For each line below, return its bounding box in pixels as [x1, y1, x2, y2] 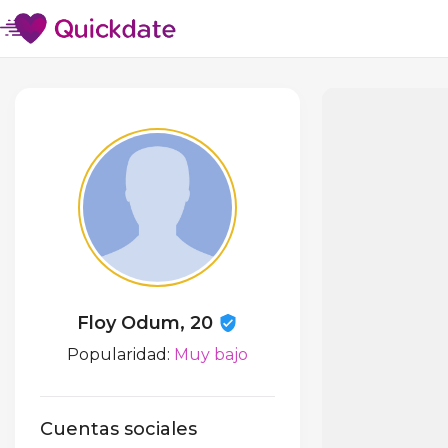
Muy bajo [173, 345, 248, 364]
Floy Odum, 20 [76, 312, 218, 334]
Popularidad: [66, 345, 174, 364]
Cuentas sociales [40, 418, 197, 441]
